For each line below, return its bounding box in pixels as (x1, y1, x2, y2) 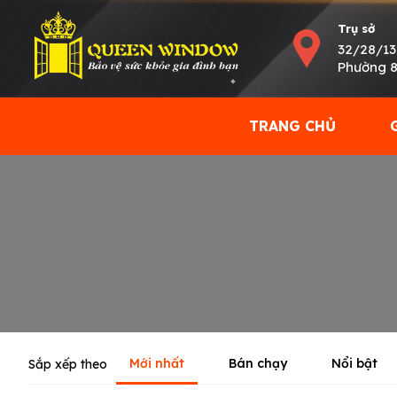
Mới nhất (129, 354, 184, 371)
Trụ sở (338, 20, 376, 35)
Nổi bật (331, 354, 378, 371)
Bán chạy (229, 354, 287, 371)
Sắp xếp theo (28, 355, 107, 372)
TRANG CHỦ (249, 116, 336, 135)
